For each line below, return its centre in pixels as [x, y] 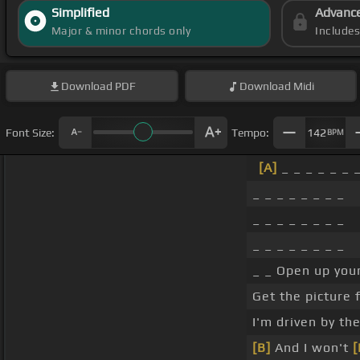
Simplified [80, 13]
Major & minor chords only [121, 31]
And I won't [312, 348]
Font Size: [30, 132]
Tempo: [250, 132]
